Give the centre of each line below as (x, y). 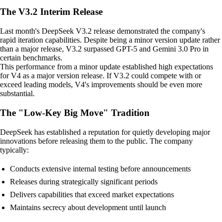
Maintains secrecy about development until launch (88, 207)
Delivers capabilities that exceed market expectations (92, 194)
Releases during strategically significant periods (84, 181)
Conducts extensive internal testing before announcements (100, 168)
